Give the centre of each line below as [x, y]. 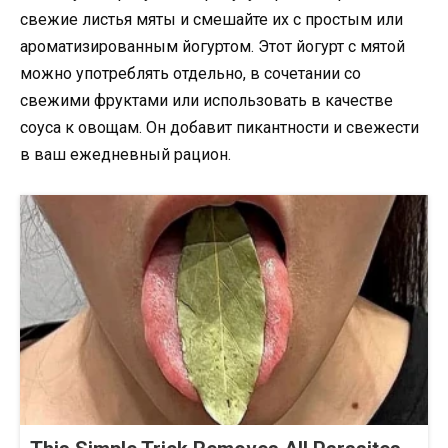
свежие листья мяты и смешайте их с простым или [211, 20]
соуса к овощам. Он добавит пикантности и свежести [219, 128]
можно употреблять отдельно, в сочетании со [190, 74]
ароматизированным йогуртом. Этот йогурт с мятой [212, 47]
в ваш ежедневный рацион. [125, 155]
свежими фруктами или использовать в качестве [206, 101]
